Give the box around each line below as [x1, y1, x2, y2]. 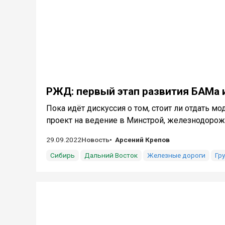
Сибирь [50, 151, 75, 159]
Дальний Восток [84, 151, 138, 159]
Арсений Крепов [115, 136, 170, 144]
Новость [81, 136, 109, 144]
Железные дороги [147, 151, 205, 159]
